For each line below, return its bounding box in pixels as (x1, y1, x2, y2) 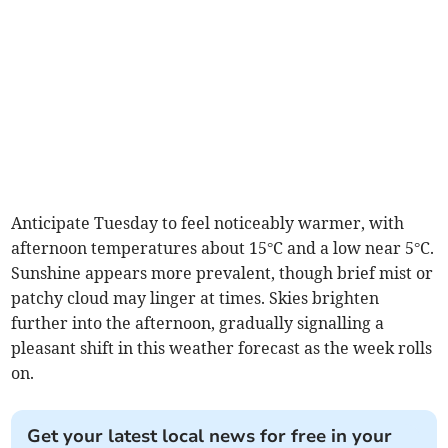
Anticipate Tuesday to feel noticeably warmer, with (11, 213, 405, 234)
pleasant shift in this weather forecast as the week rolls (11, 338, 433, 359)
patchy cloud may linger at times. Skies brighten (11, 288, 380, 309)
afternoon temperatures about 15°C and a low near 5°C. (11, 238, 435, 259)
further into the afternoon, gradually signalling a (11, 313, 385, 334)
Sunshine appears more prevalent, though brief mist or (11, 263, 434, 284)
